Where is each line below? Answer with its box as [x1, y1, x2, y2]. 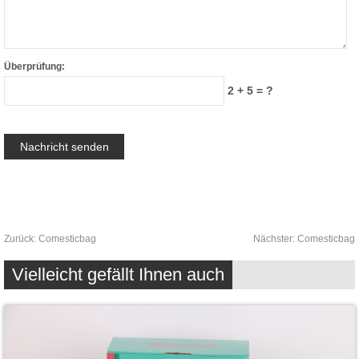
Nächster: [253, 232, 297, 244]
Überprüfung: [4, 60, 65, 72]
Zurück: [4, 232, 38, 244]
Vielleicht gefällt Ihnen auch [12, 264, 224, 284]
